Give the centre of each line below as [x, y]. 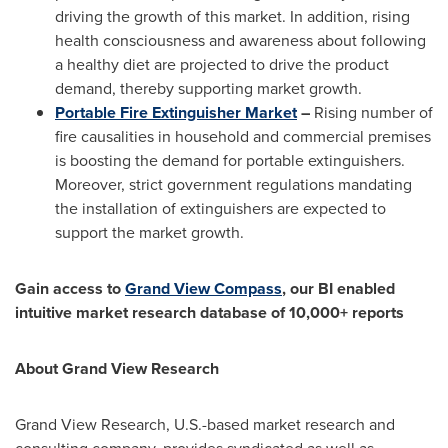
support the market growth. [149, 232]
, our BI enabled [338, 288]
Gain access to [70, 288]
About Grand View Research [117, 368]
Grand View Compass [203, 288]
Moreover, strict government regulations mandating [233, 184]
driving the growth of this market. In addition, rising [232, 16]
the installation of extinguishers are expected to [220, 208]
